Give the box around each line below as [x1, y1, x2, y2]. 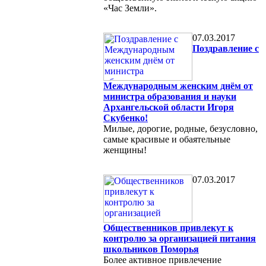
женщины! [103, 144, 147, 155]
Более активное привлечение [103, 254, 221, 265]
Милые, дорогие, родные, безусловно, [103, 123, 258, 134]
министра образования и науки [103, 91, 236, 102]
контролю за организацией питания [103, 233, 256, 243]
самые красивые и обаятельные [103, 134, 230, 144]
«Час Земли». [103, 2, 157, 13]
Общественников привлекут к [103, 222, 233, 233]
